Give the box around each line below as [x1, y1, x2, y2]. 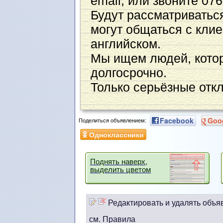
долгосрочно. [91, 66, 167, 80]
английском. [91, 37, 161, 51]
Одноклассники [89, 129, 144, 140]
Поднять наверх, [90, 158, 147, 166]
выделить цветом [90, 166, 151, 174]
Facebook [160, 115, 194, 126]
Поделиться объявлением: [79, 117, 146, 123]
